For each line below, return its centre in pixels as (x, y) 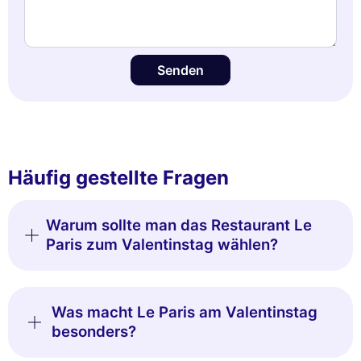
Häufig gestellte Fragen (118, 178)
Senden (180, 71)
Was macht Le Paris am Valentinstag (184, 313)
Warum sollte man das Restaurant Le (178, 226)
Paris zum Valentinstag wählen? (162, 245)
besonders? (93, 332)
